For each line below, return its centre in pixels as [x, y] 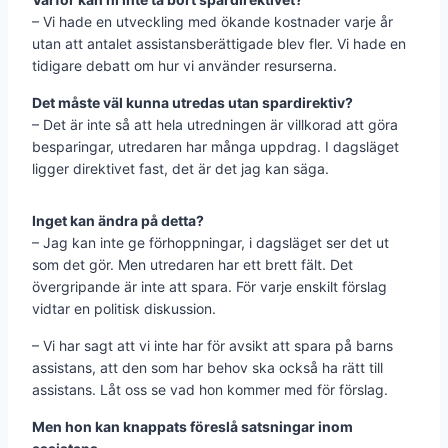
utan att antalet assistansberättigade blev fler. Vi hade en [219, 43]
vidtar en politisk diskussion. [124, 308]
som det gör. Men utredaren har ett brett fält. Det [192, 264]
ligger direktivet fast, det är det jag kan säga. [180, 168]
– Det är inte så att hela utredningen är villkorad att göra [215, 124]
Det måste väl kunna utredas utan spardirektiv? [192, 102]
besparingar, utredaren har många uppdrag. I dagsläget [215, 146]
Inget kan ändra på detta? [118, 220]
